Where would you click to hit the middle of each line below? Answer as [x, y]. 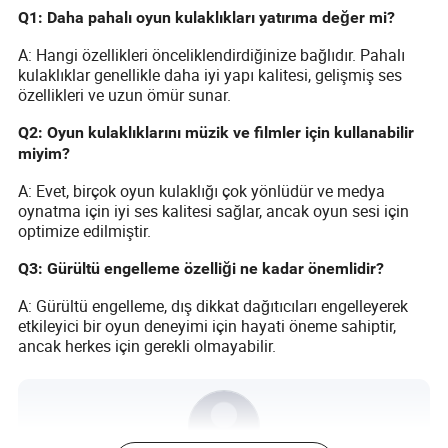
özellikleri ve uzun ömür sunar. [125, 95]
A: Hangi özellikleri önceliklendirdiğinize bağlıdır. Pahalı [212, 55]
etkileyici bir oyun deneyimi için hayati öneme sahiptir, [207, 326]
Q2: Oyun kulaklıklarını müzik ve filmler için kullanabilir [216, 133]
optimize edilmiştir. [85, 231]
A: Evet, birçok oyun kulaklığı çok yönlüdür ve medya [202, 191]
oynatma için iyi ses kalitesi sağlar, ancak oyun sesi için [214, 211]
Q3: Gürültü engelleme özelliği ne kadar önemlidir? [201, 269]
